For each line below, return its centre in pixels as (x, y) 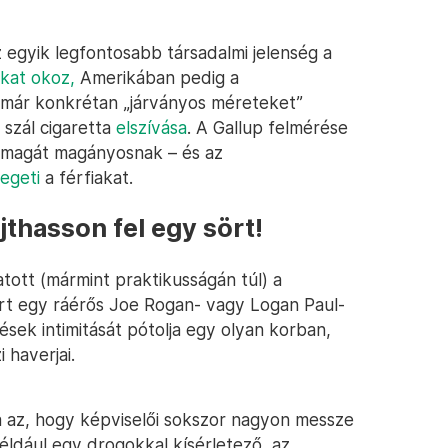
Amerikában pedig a (157, 77)
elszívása (151, 127)
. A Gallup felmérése (267, 127)
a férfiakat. (86, 177)
